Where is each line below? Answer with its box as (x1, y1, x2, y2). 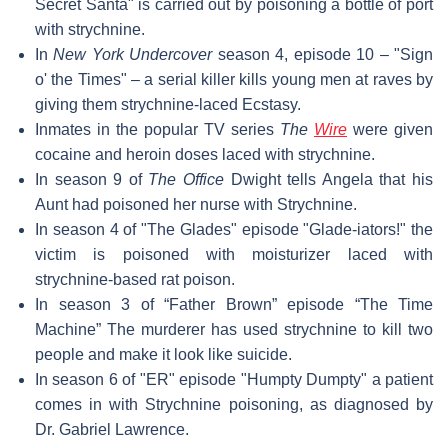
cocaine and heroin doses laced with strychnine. (35, 145, 375, 163)
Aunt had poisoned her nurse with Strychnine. (35, 195, 357, 213)
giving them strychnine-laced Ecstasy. (35, 95, 301, 113)
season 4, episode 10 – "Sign (212, 45, 434, 63)
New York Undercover (53, 45, 213, 63)
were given (347, 120, 433, 138)
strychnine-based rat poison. (35, 270, 235, 288)
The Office (148, 170, 225, 188)
